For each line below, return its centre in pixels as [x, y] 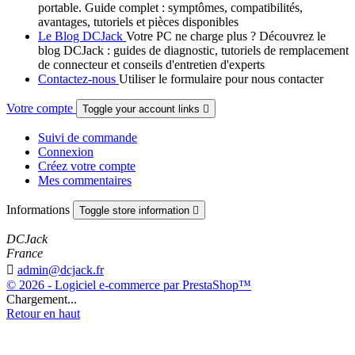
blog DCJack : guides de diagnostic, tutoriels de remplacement [193, 51]
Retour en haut [43, 314]
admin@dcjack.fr [61, 270]
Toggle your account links [143, 109]
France [25, 254]
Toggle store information [136, 211]
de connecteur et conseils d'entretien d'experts [151, 65]
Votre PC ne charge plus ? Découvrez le [226, 36]
